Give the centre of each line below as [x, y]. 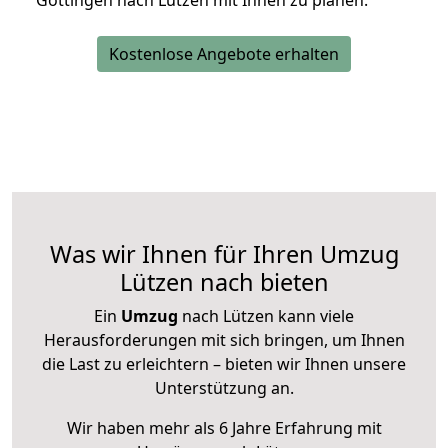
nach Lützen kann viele [266, 316]
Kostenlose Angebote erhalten [224, 54]
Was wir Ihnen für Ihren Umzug [224, 254]
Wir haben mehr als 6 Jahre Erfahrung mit [224, 428]
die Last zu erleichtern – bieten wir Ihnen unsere [224, 364]
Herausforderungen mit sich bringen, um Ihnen [224, 340]
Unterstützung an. [224, 388]
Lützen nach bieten [224, 282]
